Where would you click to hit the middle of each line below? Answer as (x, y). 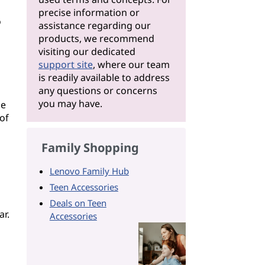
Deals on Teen (78, 203)
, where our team (131, 64)
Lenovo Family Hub (89, 171)
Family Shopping (90, 148)
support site (65, 64)
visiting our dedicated (87, 51)
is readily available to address (104, 77)
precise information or (89, 12)
